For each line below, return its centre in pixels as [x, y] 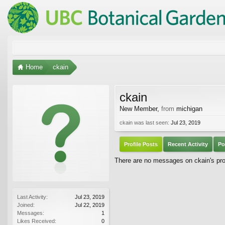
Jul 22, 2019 [90, 205]
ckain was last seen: [144, 122]
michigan [189, 108]
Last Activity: [32, 197]
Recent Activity [188, 144]
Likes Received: [37, 221]
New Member [138, 108]
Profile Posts [141, 144]
